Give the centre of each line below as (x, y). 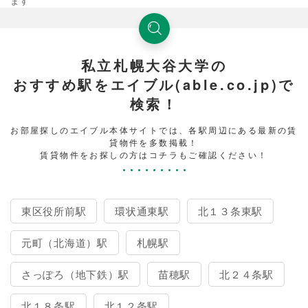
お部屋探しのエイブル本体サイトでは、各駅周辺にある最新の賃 (154, 129)
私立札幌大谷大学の (154, 65)
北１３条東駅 (230, 210)
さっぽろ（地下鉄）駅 (75, 274)
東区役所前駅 (54, 210)
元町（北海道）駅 (65, 242)
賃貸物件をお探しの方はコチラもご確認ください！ (154, 154)
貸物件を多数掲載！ (154, 142)
